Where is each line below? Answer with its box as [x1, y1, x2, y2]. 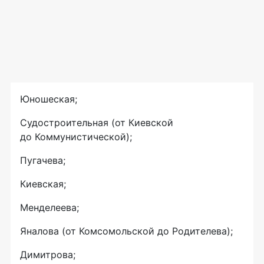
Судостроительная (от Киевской [20, 117, 173, 129]
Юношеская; [20, 93, 77, 105]
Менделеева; [20, 202, 79, 214]
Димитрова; [20, 249, 75, 261]
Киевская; [20, 178, 66, 190]
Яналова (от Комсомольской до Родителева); [20, 225, 233, 237]
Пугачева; [20, 154, 65, 167]
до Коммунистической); [20, 131, 132, 143]
